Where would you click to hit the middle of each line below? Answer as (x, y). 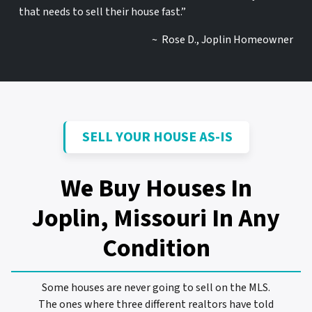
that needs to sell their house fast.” (102, 11)
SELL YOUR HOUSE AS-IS (157, 137)
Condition (156, 248)
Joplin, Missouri (119, 218)
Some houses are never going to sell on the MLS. (156, 288)
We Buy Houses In (156, 188)
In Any (246, 218)
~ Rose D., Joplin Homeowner (223, 39)
